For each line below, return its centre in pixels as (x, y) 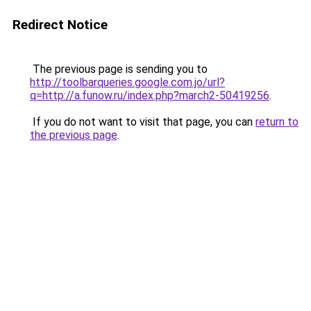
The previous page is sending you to (119, 69)
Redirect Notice (60, 25)
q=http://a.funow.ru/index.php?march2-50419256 (150, 95)
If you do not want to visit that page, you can (143, 122)
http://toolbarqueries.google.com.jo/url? (127, 82)
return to (277, 122)
